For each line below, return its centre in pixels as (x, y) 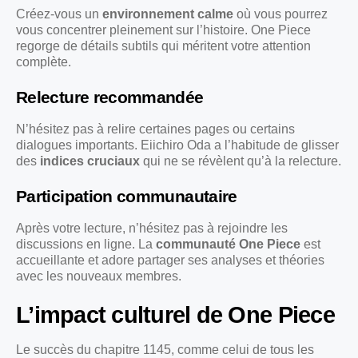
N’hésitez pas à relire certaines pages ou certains (155, 129)
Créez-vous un (59, 14)
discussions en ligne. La (86, 244)
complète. (44, 62)
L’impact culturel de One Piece (175, 314)
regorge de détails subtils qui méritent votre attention (163, 46)
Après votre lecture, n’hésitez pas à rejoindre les (152, 228)
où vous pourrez (280, 14)
